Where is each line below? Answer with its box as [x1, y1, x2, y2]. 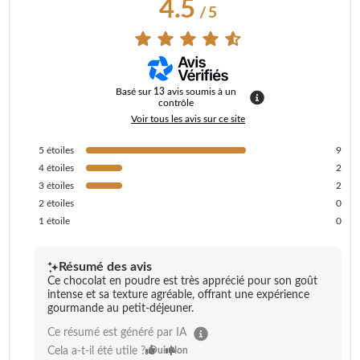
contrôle [158, 97, 194, 108]
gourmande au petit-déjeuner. [47, 302, 194, 314]
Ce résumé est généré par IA [47, 327, 186, 339]
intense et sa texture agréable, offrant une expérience [47, 288, 309, 301]
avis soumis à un [167, 86, 236, 96]
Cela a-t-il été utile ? [47, 345, 145, 357]
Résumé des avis [59, 260, 152, 273]
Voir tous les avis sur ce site [131, 113, 245, 124]
